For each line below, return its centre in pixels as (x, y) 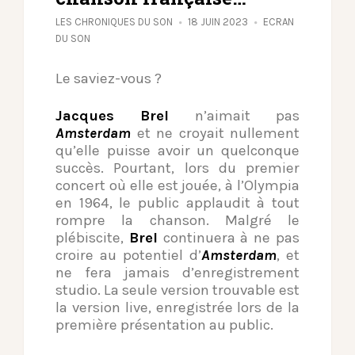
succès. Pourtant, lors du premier (177, 168)
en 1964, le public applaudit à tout (177, 202)
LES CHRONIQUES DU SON (114, 21)
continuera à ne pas (229, 237)
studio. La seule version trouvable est (177, 290)
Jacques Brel (113, 115)
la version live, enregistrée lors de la (177, 307)
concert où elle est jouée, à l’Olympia (177, 185)
